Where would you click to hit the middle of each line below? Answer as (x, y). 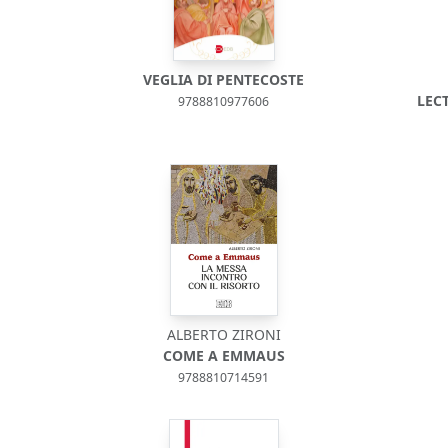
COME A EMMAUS (223, 355)
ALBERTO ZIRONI (223, 334)
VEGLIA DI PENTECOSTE (224, 79)
